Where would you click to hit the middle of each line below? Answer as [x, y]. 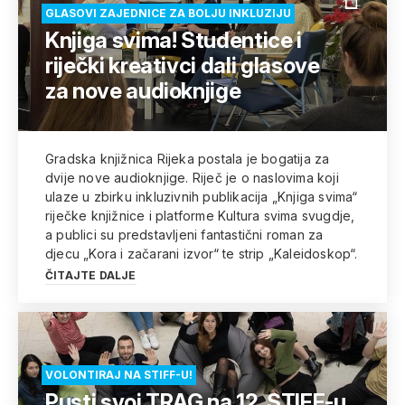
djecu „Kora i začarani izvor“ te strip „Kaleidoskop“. [202, 254]
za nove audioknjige [143, 91]
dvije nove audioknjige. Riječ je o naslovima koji [192, 178]
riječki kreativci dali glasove [183, 66]
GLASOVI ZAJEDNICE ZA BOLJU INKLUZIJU [168, 13]
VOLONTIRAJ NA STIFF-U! [119, 375]
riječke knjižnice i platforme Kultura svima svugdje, [200, 216]
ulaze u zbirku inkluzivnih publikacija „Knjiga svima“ [202, 197]
